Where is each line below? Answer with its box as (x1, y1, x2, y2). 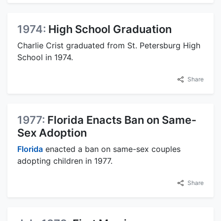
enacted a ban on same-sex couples (43, 144, 181, 154)
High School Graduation (48, 23, 172, 36)
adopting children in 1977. (17, 156, 112, 166)
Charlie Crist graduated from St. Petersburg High (17, 40, 200, 50)
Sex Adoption (17, 126, 87, 139)
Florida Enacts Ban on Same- (47, 113, 196, 126)
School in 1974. (17, 52, 73, 62)
